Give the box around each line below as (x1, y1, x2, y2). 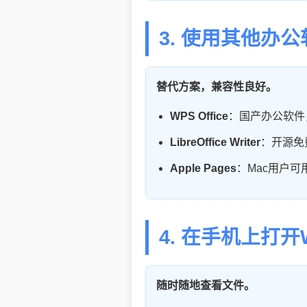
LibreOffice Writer (170, 136, 260, 148)
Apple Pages (170, 162, 236, 174)
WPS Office (170, 110, 228, 122)
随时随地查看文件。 (156, 280, 255, 291)
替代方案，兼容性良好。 (156, 81, 277, 93)
